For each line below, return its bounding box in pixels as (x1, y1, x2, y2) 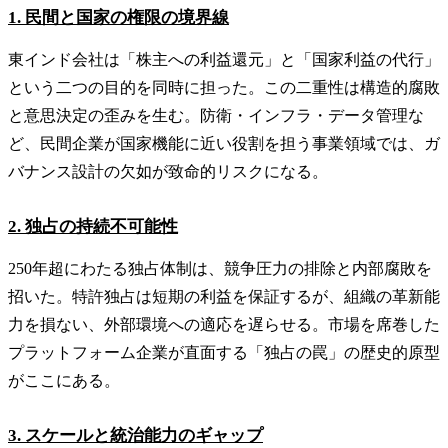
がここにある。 (8, 371, 120, 389)
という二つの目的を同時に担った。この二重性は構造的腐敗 (8, 78, 440, 96)
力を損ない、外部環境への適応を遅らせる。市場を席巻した (8, 315, 440, 333)
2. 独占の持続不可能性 (8, 216, 178, 236)
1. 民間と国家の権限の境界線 (8, 7, 229, 27)
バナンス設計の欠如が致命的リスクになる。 (8, 162, 328, 180)
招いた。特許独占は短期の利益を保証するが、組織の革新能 (8, 287, 440, 305)
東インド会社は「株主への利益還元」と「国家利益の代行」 (8, 50, 440, 68)
